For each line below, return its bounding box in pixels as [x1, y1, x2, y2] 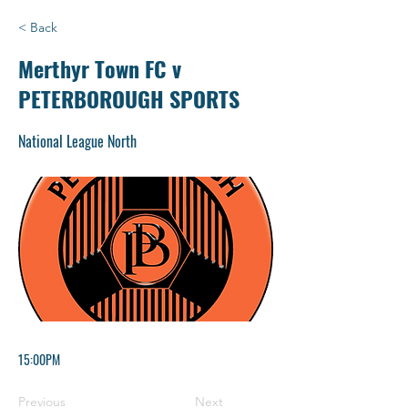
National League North [18, 129, 137, 152]
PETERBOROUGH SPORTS [18, 81, 240, 115]
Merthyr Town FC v [18, 51, 181, 85]
